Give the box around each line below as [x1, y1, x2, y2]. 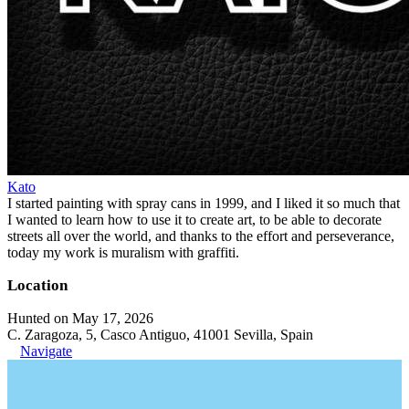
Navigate [20, 342, 72, 359]
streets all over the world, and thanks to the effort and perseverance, [7, 227, 394, 244]
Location [7, 276, 68, 294]
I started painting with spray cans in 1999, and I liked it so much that [7, 194, 400, 211]
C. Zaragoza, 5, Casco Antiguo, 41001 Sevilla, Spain [7, 326, 313, 342]
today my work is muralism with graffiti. [7, 244, 239, 260]
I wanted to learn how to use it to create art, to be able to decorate [7, 211, 382, 227]
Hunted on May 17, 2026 [7, 309, 153, 326]
